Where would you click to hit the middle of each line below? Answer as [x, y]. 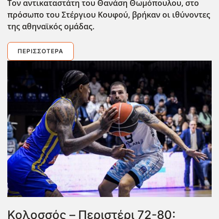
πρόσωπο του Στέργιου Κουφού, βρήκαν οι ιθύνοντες [109, 15]
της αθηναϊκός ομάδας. [51, 27]
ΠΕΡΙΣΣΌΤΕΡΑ [41, 51]
